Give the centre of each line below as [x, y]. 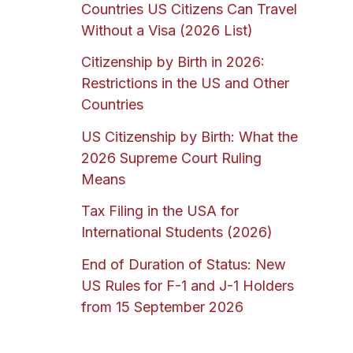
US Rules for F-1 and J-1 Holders [187, 285]
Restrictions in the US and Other [185, 84]
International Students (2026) [176, 232]
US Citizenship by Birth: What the [189, 136]
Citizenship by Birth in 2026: [173, 62]
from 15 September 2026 [162, 307]
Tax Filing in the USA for [160, 211]
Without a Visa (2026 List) [167, 30]
